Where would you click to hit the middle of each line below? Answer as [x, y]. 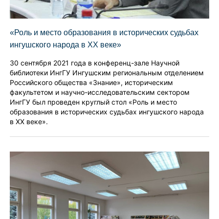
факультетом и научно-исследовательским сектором [100, 92]
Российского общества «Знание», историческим [91, 82]
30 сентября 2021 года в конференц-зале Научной [95, 63]
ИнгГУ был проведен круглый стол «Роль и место [93, 102]
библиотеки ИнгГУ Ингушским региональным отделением [107, 72]
